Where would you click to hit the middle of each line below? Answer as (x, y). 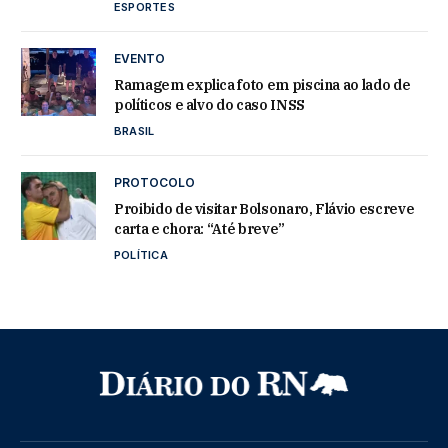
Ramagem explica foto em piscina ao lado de (262, 84)
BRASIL (134, 130)
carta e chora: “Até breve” (199, 228)
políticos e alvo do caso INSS (209, 104)
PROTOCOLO (154, 182)
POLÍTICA (141, 254)
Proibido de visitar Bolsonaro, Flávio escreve (264, 208)
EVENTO (139, 58)
